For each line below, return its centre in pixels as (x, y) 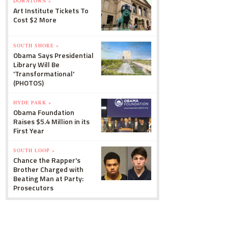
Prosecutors (33, 188)
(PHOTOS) (28, 83)
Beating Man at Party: (48, 178)
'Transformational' (44, 74)
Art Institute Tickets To (51, 10)
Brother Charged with (48, 169)
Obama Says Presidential (53, 55)
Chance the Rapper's (47, 160)
